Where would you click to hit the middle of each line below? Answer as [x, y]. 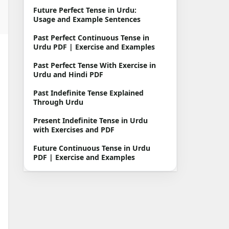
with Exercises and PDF [74, 130]
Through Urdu [58, 102]
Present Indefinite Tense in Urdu [90, 120]
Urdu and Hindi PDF [68, 74]
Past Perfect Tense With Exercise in [95, 65]
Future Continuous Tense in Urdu [92, 148]
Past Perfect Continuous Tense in [91, 38]
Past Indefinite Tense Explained [88, 93]
